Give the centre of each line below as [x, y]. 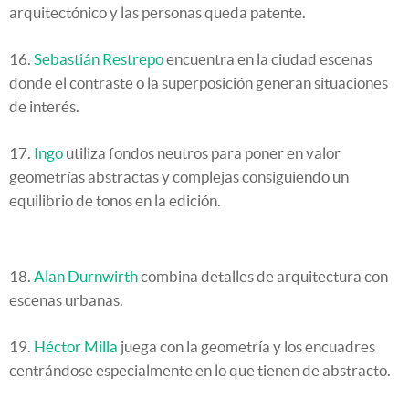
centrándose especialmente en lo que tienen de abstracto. [200, 371]
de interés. [44, 107]
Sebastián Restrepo [99, 59]
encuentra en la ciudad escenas [268, 59]
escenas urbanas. [66, 300]
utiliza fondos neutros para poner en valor [202, 153]
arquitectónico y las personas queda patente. [157, 13]
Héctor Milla [76, 347]
